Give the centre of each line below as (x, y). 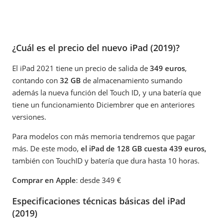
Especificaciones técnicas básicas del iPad (99, 201)
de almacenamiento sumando (132, 81)
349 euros (167, 68)
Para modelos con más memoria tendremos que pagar (104, 136)
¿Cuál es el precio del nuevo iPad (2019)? (96, 47)
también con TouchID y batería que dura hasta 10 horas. (106, 161)
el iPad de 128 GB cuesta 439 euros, (144, 149)
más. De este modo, (46, 149)
